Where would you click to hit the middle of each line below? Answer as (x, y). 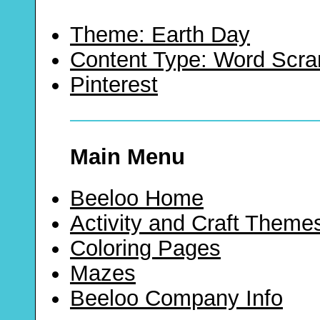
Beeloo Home (137, 198)
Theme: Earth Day (160, 35)
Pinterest (114, 85)
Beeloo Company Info (176, 298)
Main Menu (127, 157)
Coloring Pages (145, 248)
